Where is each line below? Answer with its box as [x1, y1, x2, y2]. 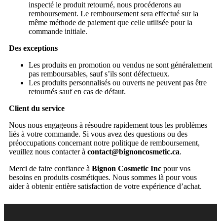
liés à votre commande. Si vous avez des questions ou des [9, 129, 187, 138]
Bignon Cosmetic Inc [92, 164, 161, 173]
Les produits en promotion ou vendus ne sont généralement [29, 60, 212, 69]
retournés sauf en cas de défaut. [29, 87, 126, 96]
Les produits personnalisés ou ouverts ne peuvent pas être [29, 78, 207, 87]
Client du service [9, 104, 65, 112]
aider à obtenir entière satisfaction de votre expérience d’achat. [9, 182, 202, 190]
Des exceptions [9, 43, 58, 52]
